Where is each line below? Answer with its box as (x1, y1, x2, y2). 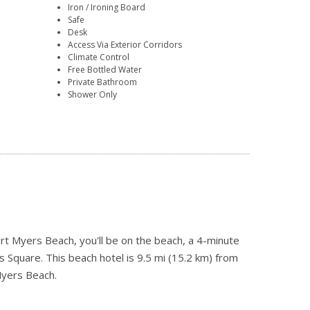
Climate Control (68, 51, 130, 64)
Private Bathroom (68, 76, 138, 89)
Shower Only (68, 89, 118, 101)
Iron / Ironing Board (68, 1, 146, 14)
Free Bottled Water (68, 64, 143, 76)
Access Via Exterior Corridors (68, 39, 183, 51)
